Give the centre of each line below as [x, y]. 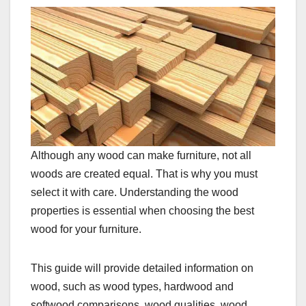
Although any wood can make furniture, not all [141, 156]
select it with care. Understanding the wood [135, 193]
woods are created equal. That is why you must [144, 174]
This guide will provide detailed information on [142, 268]
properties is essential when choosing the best [142, 211]
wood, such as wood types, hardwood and [132, 287]
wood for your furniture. [86, 229]
